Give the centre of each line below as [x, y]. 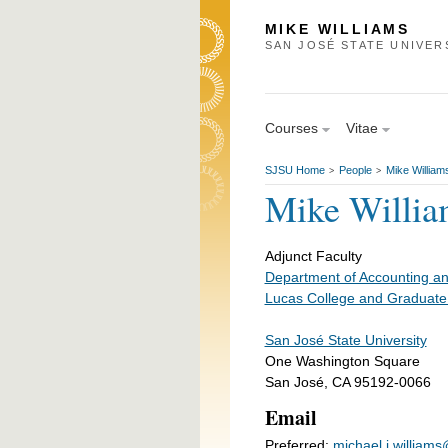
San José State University [345, 339]
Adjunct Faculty [313, 255]
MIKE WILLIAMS [337, 29]
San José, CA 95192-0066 [347, 381]
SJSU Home [294, 169]
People [355, 169]
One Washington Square [344, 360]
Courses [291, 127]
